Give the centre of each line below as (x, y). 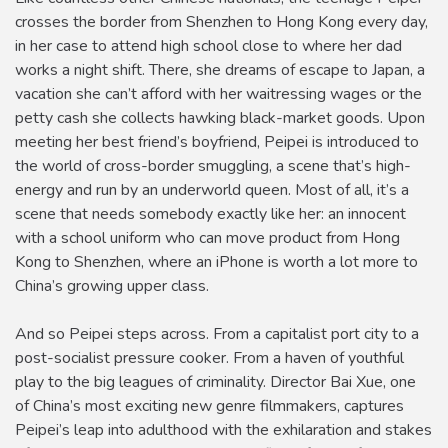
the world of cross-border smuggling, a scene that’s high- (213, 165)
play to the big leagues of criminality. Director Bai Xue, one (215, 381)
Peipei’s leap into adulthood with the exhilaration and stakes (223, 429)
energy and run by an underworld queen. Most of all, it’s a (212, 189)
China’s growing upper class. (112, 285)
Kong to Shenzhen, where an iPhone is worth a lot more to (216, 261)
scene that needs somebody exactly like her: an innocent (210, 213)
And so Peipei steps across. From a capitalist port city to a (217, 333)
